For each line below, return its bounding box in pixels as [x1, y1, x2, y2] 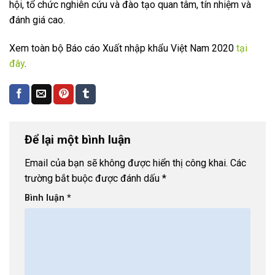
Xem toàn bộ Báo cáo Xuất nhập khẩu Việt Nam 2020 [9, 42, 236, 55]
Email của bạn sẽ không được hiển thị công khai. [25, 157, 228, 169]
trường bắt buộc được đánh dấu [25, 172, 162, 184]
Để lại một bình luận [25, 133, 134, 147]
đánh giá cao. [9, 14, 65, 26]
